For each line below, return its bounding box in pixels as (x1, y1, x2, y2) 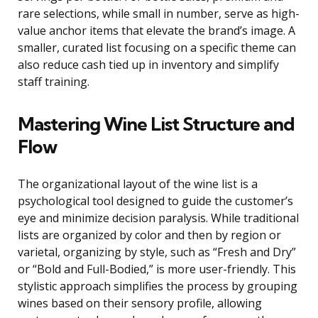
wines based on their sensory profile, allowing (18, 295, 262, 312)
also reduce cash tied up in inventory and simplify (18, 57, 279, 73)
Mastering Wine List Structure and (18, 112, 295, 136)
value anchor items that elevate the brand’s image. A (18, 23, 295, 39)
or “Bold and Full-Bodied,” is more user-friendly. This (18, 261, 296, 278)
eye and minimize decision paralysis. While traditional (18, 210, 299, 226)
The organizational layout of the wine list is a (18, 176, 258, 192)
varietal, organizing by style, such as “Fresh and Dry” (18, 244, 296, 261)
